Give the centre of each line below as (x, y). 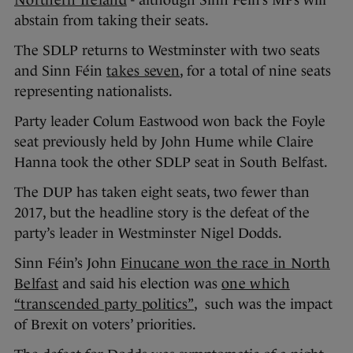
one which (256, 283)
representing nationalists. (95, 91)
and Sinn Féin (60, 71)
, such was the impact (264, 304)
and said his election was (140, 283)
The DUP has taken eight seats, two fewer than (162, 192)
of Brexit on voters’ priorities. (107, 324)
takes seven (143, 71)
